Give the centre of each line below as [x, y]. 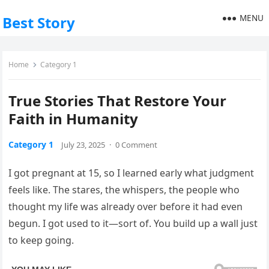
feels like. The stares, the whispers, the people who [124, 190]
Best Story [39, 23]
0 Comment [137, 145]
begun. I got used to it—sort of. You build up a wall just [133, 223]
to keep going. [41, 240]
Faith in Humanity [74, 119]
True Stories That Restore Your [118, 101]
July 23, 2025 [83, 145]
